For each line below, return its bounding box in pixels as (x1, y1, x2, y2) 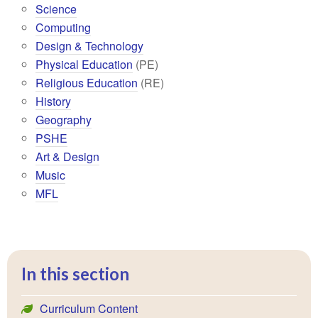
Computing (35, 19, 91, 35)
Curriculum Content (40, 300, 138, 317)
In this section (21, 263, 129, 284)
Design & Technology (35, 38, 143, 54)
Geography (35, 111, 92, 128)
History (35, 93, 71, 109)
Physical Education (35, 56, 133, 72)
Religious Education (35, 75, 138, 91)
